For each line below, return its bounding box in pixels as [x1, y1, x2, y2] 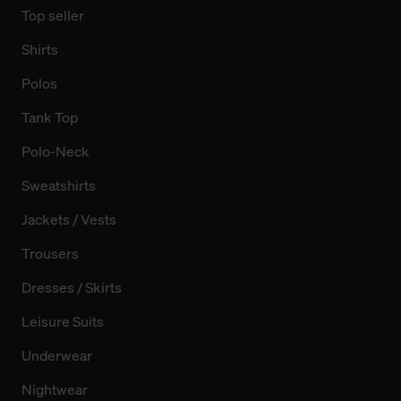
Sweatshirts [21, 175, 96, 196]
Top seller [21, 5, 84, 26]
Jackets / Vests [21, 209, 116, 230]
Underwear [21, 346, 92, 366]
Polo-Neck [21, 141, 90, 162]
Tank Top [21, 107, 79, 128]
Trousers [21, 243, 79, 264]
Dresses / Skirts [21, 277, 122, 298]
